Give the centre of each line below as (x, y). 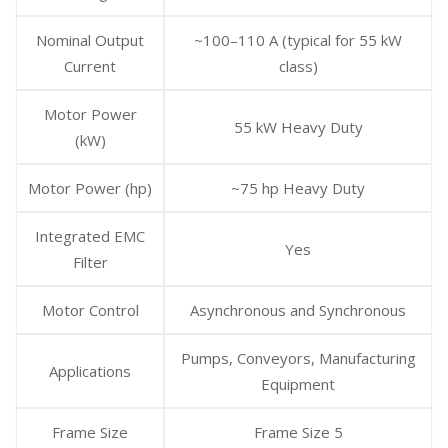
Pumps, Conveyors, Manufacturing (298, 357)
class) (298, 65)
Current (90, 65)
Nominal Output (90, 39)
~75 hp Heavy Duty (298, 187)
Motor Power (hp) (90, 187)
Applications (90, 370)
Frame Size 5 (298, 431)
